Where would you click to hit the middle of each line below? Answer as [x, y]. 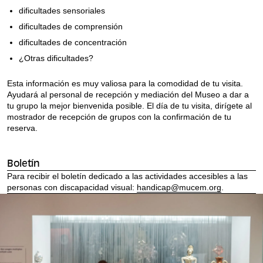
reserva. [22, 128]
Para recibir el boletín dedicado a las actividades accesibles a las [127, 176]
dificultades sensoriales [62, 10]
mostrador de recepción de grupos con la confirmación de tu [119, 117]
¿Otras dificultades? [56, 58]
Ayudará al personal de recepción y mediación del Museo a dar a [128, 94]
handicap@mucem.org [179, 187]
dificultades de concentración [73, 42]
